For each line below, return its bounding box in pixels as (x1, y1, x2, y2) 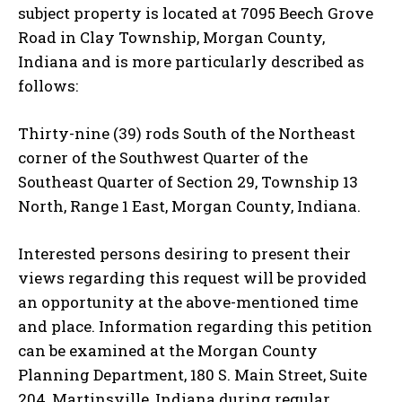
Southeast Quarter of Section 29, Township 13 (18, 170, 358, 192)
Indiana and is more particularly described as (18, 50, 364, 72)
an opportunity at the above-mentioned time (18, 291, 358, 312)
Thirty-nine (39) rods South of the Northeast (18, 122, 355, 144)
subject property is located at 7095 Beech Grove (18, 2, 373, 23)
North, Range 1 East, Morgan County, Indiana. (18, 195, 364, 216)
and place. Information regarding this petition (18, 315, 372, 336)
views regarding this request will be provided (18, 267, 367, 288)
